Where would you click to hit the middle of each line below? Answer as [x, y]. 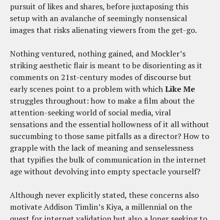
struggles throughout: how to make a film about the [102, 100]
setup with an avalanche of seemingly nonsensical [98, 18]
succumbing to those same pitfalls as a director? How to [110, 136]
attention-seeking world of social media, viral [90, 112]
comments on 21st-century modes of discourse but [101, 77]
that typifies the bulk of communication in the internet [108, 159]
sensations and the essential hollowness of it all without [110, 124]
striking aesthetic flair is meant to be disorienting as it [106, 65]
